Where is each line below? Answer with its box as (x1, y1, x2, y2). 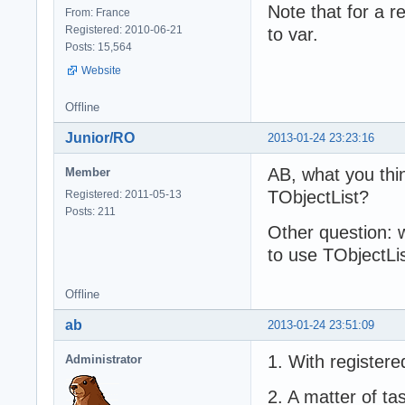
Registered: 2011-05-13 (65, 187, 182, 201)
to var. (268, 24, 318, 44)
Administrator (65, 352, 142, 366)
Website (81, 63, 121, 77)
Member (65, 165, 110, 179)
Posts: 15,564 (65, 40, 132, 53)
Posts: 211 (65, 204, 116, 218)
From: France (65, 5, 130, 19)
